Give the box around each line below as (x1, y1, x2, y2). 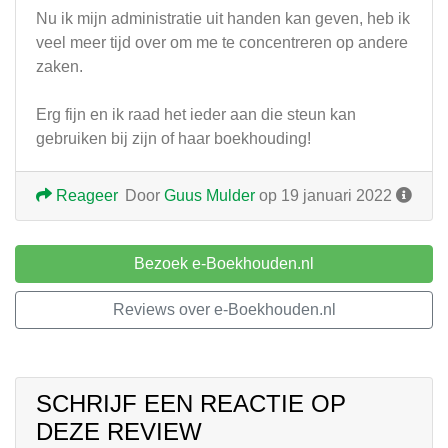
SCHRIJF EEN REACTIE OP (36, 390, 346, 417)
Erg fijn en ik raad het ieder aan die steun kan (36, 106, 356, 123)
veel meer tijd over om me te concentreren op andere (36, 34, 408, 51)
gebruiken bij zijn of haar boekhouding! (36, 130, 311, 147)
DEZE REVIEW (36, 418, 202, 445)
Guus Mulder (164, 187, 255, 204)
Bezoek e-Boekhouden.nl (134, 255, 314, 272)
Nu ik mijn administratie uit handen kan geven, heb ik (36, 10, 410, 27)
